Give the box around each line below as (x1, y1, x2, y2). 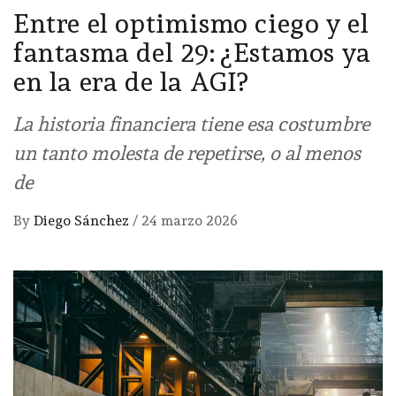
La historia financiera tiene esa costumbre (13, 112, 369, 136)
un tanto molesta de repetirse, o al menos (13, 141, 361, 165)
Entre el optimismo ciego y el (13, 8, 369, 40)
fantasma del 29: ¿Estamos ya (13, 37, 371, 69)
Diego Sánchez (34, 212, 133, 230)
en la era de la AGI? (13, 66, 249, 98)
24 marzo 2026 (141, 212, 238, 230)
